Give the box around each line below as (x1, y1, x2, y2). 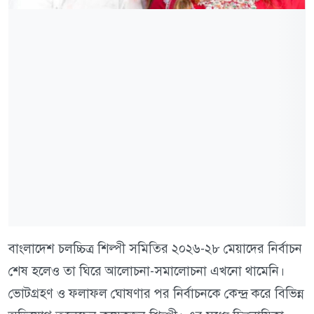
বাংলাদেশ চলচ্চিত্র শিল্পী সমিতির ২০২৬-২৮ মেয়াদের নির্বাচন (8, 240, 302, 257)
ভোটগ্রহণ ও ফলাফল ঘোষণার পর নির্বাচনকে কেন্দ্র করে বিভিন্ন (8, 285, 304, 302)
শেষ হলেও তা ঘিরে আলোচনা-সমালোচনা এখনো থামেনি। (8, 263, 285, 280)
